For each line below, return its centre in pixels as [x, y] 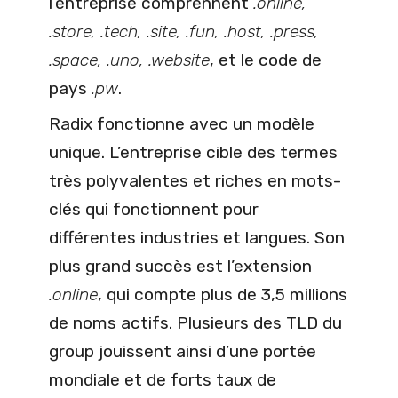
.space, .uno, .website [129, 60]
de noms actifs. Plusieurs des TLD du [195, 322]
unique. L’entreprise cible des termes [193, 152]
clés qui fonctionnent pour [154, 209]
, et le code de [266, 60]
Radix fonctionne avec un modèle [182, 123]
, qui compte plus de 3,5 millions [223, 294]
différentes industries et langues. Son [197, 237]
